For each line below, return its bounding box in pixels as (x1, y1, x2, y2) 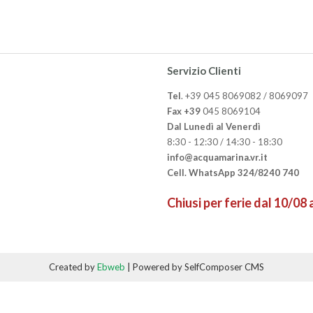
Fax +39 (167, 105, 203, 117)
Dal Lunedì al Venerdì (167, 121, 261, 133)
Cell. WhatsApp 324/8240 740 (167, 167, 299, 179)
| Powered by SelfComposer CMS (125, 261, 264, 273)
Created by (49, 261, 97, 273)
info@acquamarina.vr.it (167, 152, 268, 163)
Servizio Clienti (167, 64, 241, 78)
